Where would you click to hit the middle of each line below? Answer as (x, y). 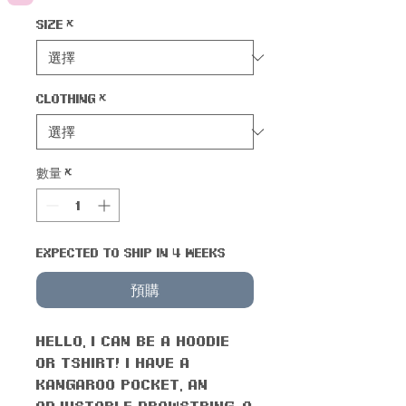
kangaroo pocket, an (122, 384)
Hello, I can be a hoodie (133, 341)
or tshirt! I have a (113, 362)
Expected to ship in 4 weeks (131, 253)
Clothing (66, 99)
